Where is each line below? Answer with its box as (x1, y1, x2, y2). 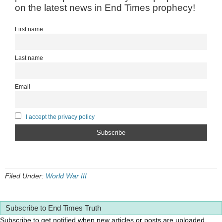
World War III (46, 171, 87, 180)
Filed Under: (5, 171, 46, 180)
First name (15, 26, 43, 32)
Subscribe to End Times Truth (5, 203, 101, 212)
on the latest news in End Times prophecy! (15, 2, 195, 13)
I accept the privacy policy (25, 113, 95, 120)
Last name (15, 55, 43, 61)
